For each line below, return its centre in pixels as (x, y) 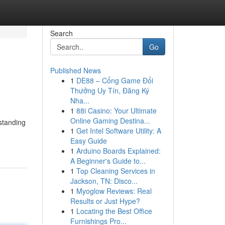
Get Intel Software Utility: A (119, 131)
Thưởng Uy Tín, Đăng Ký (109, 90)
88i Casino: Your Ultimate (116, 110)
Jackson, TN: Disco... (104, 181)
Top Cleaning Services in (116, 171)
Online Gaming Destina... (110, 121)
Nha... (80, 100)
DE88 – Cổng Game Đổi (115, 80)
